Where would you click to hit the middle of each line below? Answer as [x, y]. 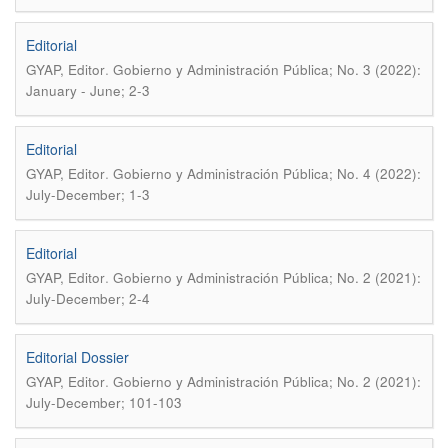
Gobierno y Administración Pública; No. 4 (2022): [267, 173]
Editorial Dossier [77, 357]
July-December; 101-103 [104, 402]
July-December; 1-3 [88, 194]
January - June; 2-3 [88, 90]
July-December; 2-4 [88, 298]
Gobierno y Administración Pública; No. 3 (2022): [267, 69]
